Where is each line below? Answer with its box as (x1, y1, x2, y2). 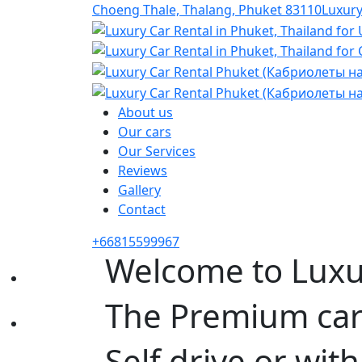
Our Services (118, 141, 196, 160)
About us (118, 103, 173, 121)
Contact (118, 200, 166, 218)
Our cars (118, 122, 171, 141)
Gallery (118, 180, 161, 199)
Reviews (118, 161, 167, 179)
